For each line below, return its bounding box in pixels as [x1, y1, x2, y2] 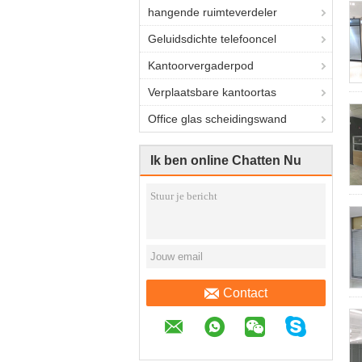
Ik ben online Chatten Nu [150, 154, 301, 167]
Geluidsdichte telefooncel [148, 32, 276, 45]
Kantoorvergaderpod [148, 59, 254, 72]
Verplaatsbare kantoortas [148, 86, 276, 99]
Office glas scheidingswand [148, 112, 287, 125]
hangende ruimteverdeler [148, 6, 277, 19]
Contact [223, 286, 267, 300]
